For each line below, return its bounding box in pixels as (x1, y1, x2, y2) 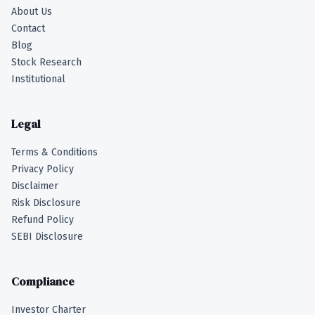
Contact (11, 22, 45, 35)
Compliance (11, 274, 75, 290)
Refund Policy (11, 214, 74, 226)
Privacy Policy (11, 163, 74, 176)
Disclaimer (11, 180, 58, 193)
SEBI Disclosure (11, 231, 83, 243)
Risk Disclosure (11, 197, 81, 210)
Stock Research (11, 56, 82, 69)
